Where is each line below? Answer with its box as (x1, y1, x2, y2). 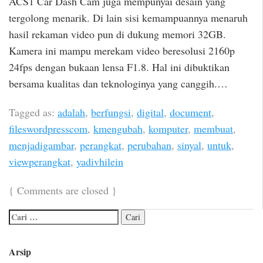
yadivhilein (76, 154, 123, 168)
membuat (194, 121, 233, 136)
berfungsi (91, 104, 131, 119)
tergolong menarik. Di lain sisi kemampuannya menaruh (9, 11, 248, 25)
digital (137, 104, 164, 119)
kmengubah (93, 121, 143, 136)
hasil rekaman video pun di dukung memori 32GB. (9, 27, 226, 42)
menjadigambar (9, 137, 74, 152)
